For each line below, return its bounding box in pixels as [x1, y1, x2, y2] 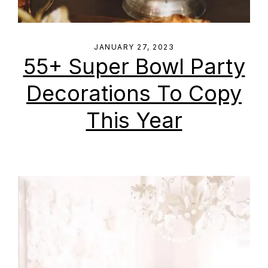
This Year [86, 107, 182, 133]
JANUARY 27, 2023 [94, 42, 174, 51]
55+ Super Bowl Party [23, 53, 245, 80]
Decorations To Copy [26, 80, 242, 106]
